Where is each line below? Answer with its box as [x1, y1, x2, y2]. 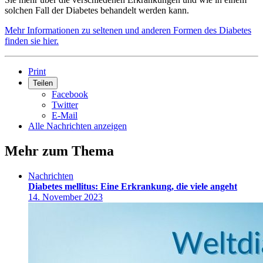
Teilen [33, 79, 53, 88]
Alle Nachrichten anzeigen [28, 121, 127, 131]
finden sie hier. [5, 36, 59, 46]
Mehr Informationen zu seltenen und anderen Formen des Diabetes [5, 25, 251, 36]
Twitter [52, 100, 78, 110]
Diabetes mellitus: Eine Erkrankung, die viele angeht [28, 181, 237, 192]
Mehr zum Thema [5, 143, 114, 159]
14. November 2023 [28, 192, 103, 203]
